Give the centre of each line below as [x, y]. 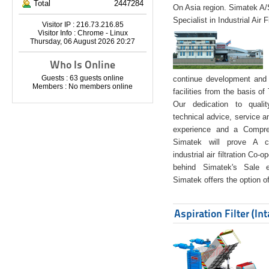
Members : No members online [83, 87]
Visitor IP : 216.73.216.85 [83, 25]
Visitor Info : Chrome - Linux [83, 33]
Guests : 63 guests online [83, 78]
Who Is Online [83, 65]
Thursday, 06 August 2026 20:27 [83, 42]
